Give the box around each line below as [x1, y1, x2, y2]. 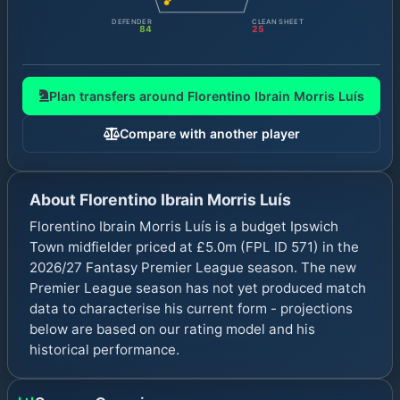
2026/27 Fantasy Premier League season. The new [29, 258, 356, 276]
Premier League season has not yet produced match [29, 279, 366, 296]
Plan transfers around [48, 87, 187, 104]
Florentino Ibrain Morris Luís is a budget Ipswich [29, 217, 338, 235]
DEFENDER [112, 17, 152, 26]
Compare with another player [119, 126, 300, 142]
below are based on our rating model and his [29, 320, 315, 337]
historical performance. [29, 340, 179, 358]
